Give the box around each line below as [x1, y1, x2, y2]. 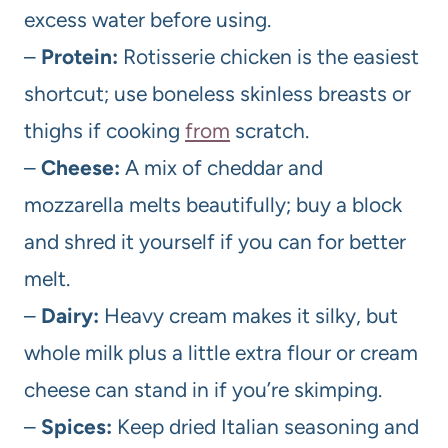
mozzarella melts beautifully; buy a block [24, 191, 402, 217]
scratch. [230, 117, 309, 143]
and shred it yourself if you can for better [24, 228, 406, 254]
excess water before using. [24, 6, 271, 32]
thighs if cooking [24, 117, 185, 143]
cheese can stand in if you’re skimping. [24, 376, 382, 402]
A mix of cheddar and [120, 154, 323, 180]
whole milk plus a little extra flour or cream [24, 339, 418, 365]
